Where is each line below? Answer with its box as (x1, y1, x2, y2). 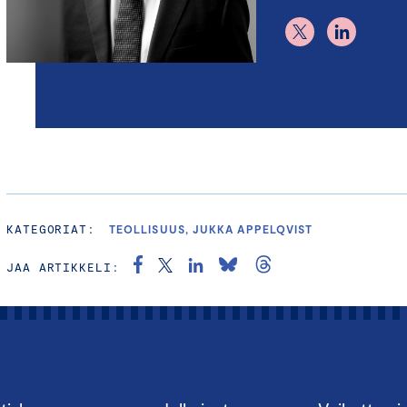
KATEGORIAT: (6, 222, 96, 237)
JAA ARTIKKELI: (6, 260, 120, 275)
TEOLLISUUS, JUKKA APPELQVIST (109, 223, 313, 236)
